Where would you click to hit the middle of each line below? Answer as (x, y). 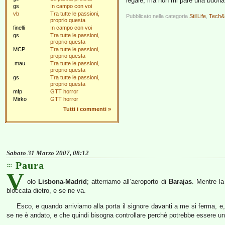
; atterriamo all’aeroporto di (128, 182)
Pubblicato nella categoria (158, 16)
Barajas (180, 182)
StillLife (198, 16)
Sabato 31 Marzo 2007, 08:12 (48, 153)
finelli (19, 28)
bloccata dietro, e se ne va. (46, 191)
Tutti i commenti (85, 109)
